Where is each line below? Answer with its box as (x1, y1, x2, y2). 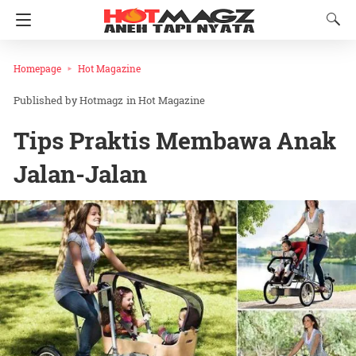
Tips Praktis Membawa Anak (14, 125, 336, 157)
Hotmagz (79, 93, 123, 108)
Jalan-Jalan (14, 158, 147, 190)
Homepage (14, 62, 61, 75)
